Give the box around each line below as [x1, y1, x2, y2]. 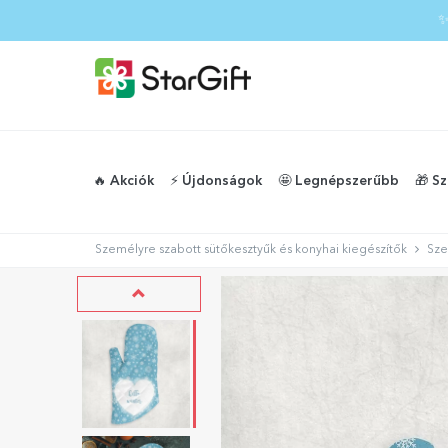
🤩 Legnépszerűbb [278, 175, 399, 188]
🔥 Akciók [93, 175, 154, 188]
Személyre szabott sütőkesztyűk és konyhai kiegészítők [95, 244, 407, 256]
